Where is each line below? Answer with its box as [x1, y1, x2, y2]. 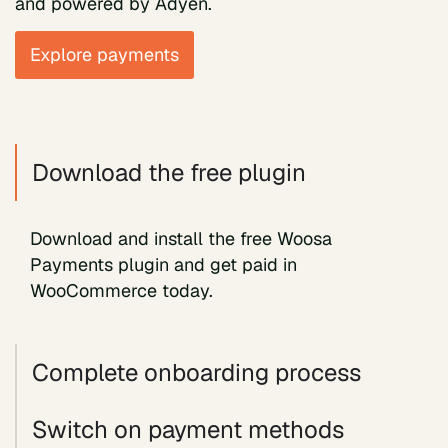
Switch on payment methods [32, 413, 344, 445]
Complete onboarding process [32, 356, 361, 388]
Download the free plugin [32, 157, 306, 189]
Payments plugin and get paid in [30, 253, 297, 277]
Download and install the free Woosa [30, 227, 332, 251]
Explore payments [30, 43, 179, 67]
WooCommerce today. [30, 279, 213, 303]
